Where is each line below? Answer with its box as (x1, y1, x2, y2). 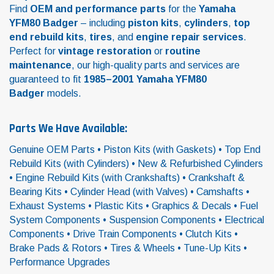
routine (165, 46, 201, 56)
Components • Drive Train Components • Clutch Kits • (9, 229, 238, 240)
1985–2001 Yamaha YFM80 (84, 74, 207, 84)
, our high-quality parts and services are (72, 60, 240, 70)
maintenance (9, 60, 72, 70)
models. (45, 88, 81, 98)
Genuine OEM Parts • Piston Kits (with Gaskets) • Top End (9, 144, 261, 155)
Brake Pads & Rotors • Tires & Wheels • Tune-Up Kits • (9, 243, 247, 254)
